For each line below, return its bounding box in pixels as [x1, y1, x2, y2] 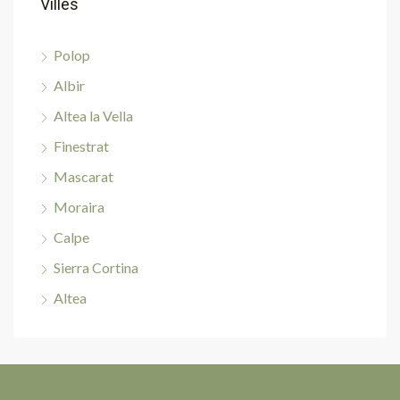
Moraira [54, 198, 104, 215]
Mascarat [54, 168, 113, 185]
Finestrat [54, 137, 109, 154]
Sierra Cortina [54, 259, 138, 276]
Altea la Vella [54, 107, 133, 124]
